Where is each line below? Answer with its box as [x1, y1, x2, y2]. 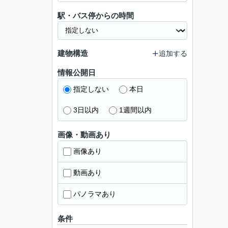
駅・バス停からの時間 [58, 11, 134, 20]
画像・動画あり [58, 130, 111, 139]
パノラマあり [73, 190, 116, 198]
